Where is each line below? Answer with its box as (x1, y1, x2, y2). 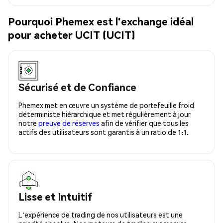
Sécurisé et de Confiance (18, 80, 136, 94)
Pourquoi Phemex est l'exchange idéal (8, 14, 194, 28)
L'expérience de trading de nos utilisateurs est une (18, 210, 183, 219)
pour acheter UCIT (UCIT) (8, 28, 135, 42)
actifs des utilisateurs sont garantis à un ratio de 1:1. (18, 127, 189, 136)
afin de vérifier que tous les (100, 118, 189, 127)
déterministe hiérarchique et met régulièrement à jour (18, 109, 191, 118)
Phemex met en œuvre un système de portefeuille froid (18, 100, 194, 110)
